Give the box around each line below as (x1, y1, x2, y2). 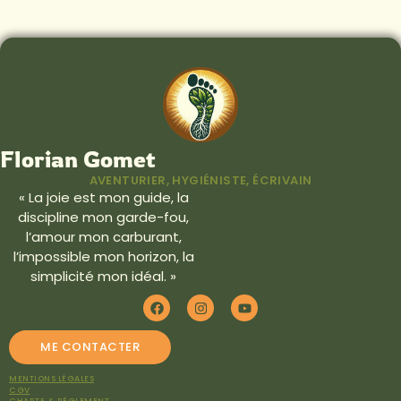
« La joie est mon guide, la (18, 187, 189, 207)
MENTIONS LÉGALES (9, 373, 94, 385)
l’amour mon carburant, (25, 226, 182, 246)
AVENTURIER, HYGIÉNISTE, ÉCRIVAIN (89, 171, 312, 189)
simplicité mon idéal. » (30, 266, 176, 286)
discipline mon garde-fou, (18, 207, 189, 226)
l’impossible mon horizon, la (13, 246, 194, 266)
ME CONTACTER (40, 338, 140, 356)
